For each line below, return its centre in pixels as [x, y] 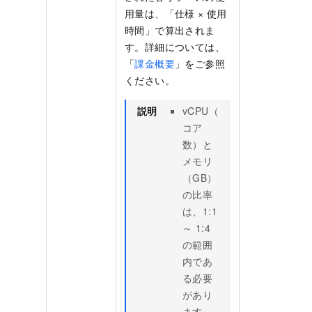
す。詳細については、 [175, 47]
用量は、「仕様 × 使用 [176, 14]
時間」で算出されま [170, 30]
